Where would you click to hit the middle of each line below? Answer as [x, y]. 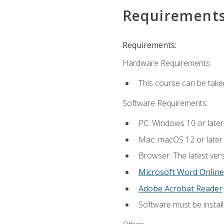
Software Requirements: [165, 103]
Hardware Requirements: [167, 63]
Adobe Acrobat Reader [180, 188]
